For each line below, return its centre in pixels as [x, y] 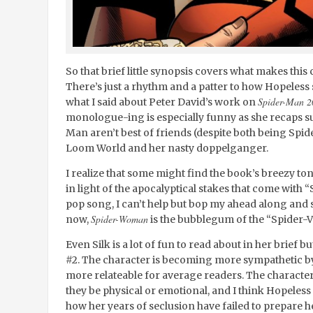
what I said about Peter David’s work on [161, 102]
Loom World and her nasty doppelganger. [167, 148]
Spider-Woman [119, 219]
